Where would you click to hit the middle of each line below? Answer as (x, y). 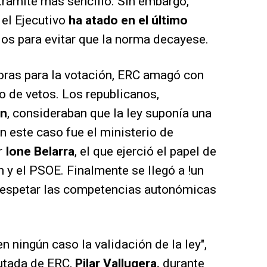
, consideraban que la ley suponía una (109, 114)
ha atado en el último (128, 21)
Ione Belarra (40, 152)
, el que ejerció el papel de (145, 152)
